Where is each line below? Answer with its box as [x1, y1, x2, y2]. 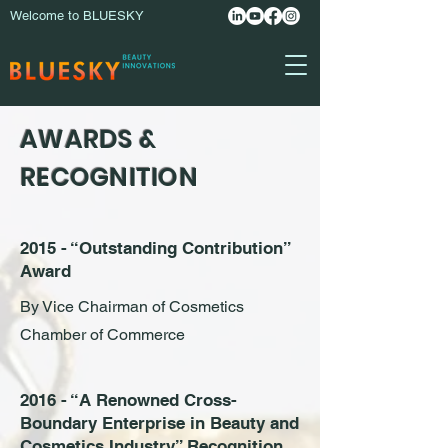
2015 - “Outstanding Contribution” [20, 238, 291, 258]
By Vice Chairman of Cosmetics [20, 297, 244, 316]
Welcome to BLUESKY [10, 8, 144, 23]
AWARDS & [20, 122, 156, 157]
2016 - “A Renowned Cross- [20, 390, 237, 410]
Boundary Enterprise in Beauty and [20, 413, 299, 433]
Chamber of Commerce [20, 325, 185, 344]
